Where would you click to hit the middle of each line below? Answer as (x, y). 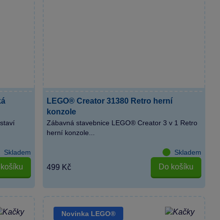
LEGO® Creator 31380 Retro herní (110, 101)
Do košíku (176, 167)
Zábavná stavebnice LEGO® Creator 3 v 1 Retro (122, 123)
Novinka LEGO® (89, 214)
